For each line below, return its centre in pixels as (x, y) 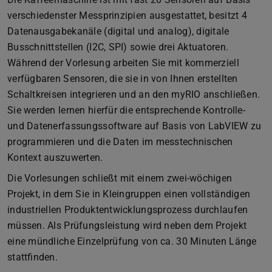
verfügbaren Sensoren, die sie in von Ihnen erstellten (123, 78)
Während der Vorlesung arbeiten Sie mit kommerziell (123, 63)
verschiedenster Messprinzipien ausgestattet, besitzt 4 (127, 15)
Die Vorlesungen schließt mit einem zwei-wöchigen (120, 178)
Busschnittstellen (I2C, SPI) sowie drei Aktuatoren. (118, 47)
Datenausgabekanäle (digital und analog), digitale (118, 31)
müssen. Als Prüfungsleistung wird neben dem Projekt (127, 225)
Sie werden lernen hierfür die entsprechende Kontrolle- (126, 110)
